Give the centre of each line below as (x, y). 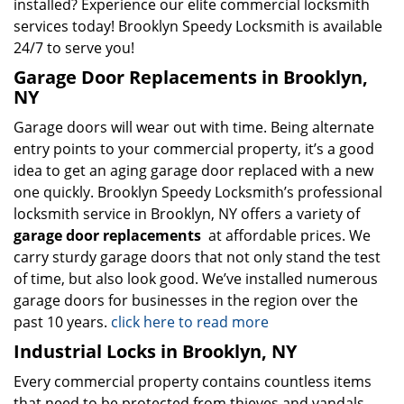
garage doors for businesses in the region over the (186, 300)
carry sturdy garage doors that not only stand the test (197, 257)
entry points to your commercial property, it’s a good (194, 149)
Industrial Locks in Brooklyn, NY (155, 351)
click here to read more (192, 322)
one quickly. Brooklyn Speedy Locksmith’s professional (198, 192)
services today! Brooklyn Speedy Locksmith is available (198, 26)
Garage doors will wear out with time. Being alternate (194, 127)
